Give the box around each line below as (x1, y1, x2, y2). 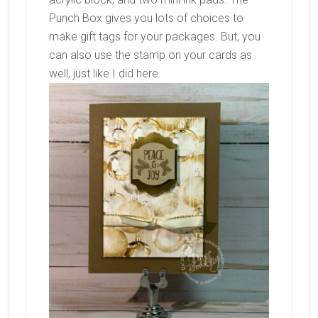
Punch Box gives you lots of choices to (48, 11, 243, 25)
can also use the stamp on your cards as (48, 48, 252, 62)
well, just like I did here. (48, 67, 164, 80)
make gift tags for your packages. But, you (48, 30, 261, 43)
